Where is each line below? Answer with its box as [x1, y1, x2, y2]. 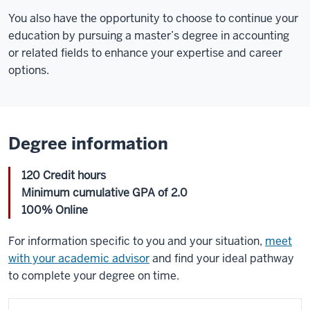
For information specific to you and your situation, [8, 234, 265, 248]
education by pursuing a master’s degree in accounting [8, 28, 289, 43]
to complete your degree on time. [8, 268, 179, 283]
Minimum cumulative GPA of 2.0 [21, 185, 188, 200]
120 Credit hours [21, 168, 106, 183]
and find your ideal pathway [149, 251, 294, 266]
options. [8, 63, 49, 77]
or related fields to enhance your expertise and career [8, 46, 282, 60]
